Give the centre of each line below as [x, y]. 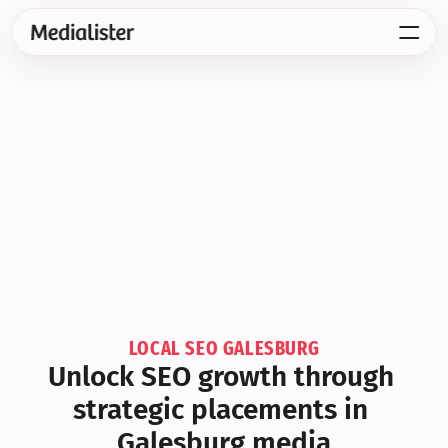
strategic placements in [220, 409]
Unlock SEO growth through [220, 376]
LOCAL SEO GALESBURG [224, 348]
